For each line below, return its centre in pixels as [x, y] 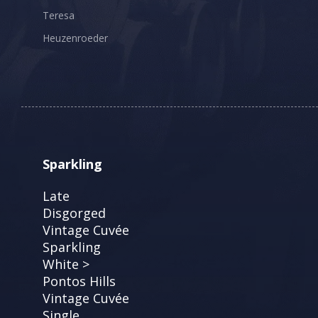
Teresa [59, 15]
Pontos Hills [79, 281]
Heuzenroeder [75, 38]
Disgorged [74, 213]
